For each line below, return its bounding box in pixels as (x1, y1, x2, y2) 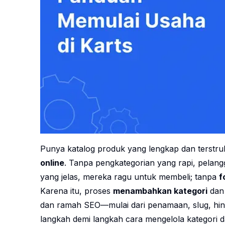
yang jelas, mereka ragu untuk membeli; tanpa (40, 172, 219, 182)
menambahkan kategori (113, 186, 207, 196)
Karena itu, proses (40, 186, 113, 196)
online (40, 158, 64, 168)
